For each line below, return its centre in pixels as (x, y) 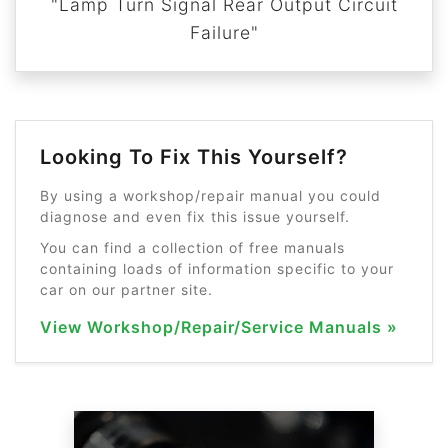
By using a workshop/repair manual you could (210, 195)
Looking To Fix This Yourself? (194, 157)
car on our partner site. (126, 289)
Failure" (224, 32)
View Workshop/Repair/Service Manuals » (219, 327)
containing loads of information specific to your (217, 268)
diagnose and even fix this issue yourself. (195, 216)
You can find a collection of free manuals (192, 247)
